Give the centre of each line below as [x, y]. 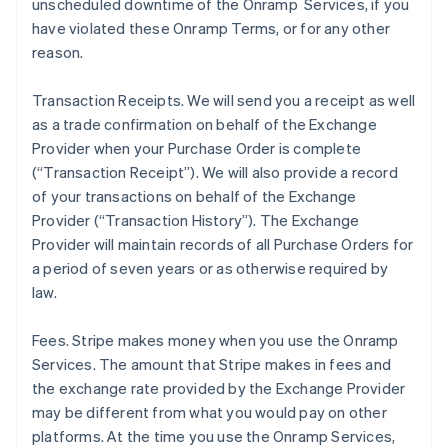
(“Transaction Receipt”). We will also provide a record [215, 172]
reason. [59, 52]
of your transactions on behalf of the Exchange [194, 196]
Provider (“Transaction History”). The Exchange [196, 220]
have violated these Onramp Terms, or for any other [211, 28]
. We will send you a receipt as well [298, 100]
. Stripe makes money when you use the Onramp [232, 340]
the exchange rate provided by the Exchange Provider [219, 388]
